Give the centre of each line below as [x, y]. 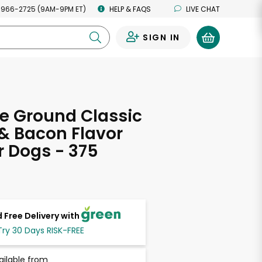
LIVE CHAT [203, 9]
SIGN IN [161, 37]
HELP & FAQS [130, 9]
